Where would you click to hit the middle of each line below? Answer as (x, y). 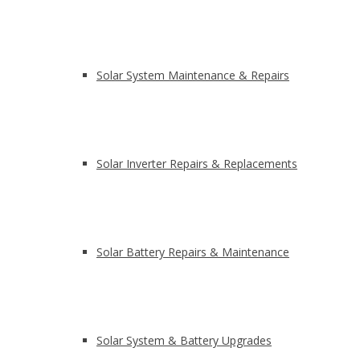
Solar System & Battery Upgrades (184, 340)
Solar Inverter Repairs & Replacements (197, 164)
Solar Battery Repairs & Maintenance (193, 252)
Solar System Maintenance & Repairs (193, 75)
